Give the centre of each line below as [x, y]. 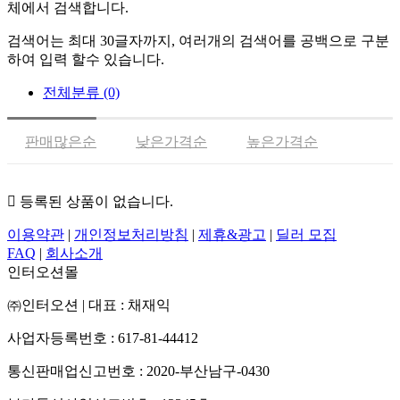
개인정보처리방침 [131, 235]
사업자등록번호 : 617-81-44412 [103, 338]
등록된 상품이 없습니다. [95, 202]
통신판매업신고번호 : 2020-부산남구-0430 [138, 371]
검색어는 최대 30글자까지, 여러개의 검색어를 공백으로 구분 [198, 41]
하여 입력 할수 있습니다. [86, 60]
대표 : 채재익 [129, 305]
